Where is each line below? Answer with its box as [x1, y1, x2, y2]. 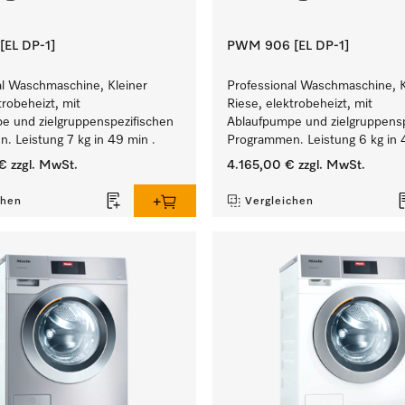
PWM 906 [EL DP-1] [226, 40, 349, 52]
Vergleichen [244, 196, 314, 207]
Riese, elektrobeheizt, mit [226, 98, 372, 110]
